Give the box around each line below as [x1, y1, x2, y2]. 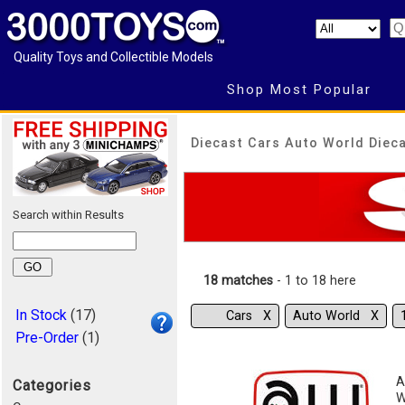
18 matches [203, 273, 273, 289]
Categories [13, 377, 91, 394]
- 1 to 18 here [273, 273, 356, 289]
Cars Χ [226, 308, 271, 325]
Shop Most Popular [226, 81, 372, 98]
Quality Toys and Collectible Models [14, 50, 213, 64]
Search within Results [13, 208, 124, 221]
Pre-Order [15, 329, 79, 346]
